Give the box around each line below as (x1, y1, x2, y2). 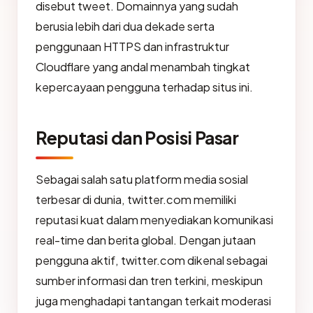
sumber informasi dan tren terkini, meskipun (36, 273, 263, 288)
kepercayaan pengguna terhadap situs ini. (36, 80, 253, 94)
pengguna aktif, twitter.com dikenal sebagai (36, 253, 268, 268)
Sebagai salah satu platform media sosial (36, 172, 248, 187)
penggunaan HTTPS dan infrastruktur (36, 39, 229, 54)
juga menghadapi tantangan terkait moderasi (36, 293, 271, 308)
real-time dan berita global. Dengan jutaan (36, 233, 256, 247)
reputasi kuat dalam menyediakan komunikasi (36, 212, 273, 227)
